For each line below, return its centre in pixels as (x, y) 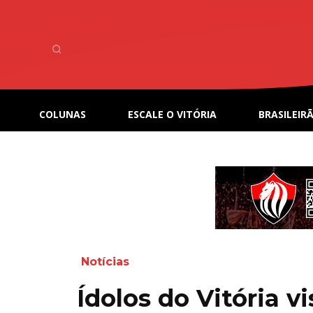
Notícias (105, 262)
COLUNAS (63, 115)
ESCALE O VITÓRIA (172, 115)
